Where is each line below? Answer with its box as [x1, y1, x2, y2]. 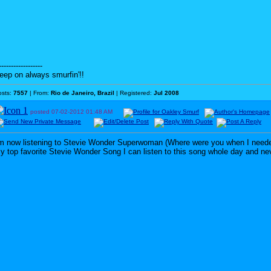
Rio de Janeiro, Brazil [51, 90, 114, 96]
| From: [28, 90, 51, 96]
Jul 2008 [154, 90, 179, 96]
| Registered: [114, 90, 154, 96]
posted [30, 108, 51, 115]
